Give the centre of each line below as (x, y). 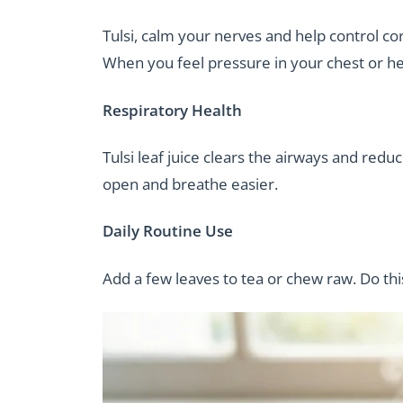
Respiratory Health (172, 110)
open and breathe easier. (190, 184)
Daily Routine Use (168, 231)
